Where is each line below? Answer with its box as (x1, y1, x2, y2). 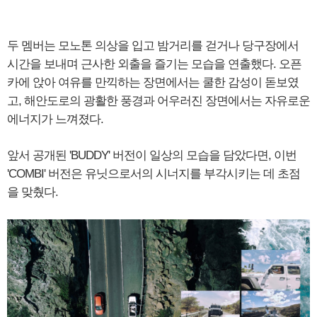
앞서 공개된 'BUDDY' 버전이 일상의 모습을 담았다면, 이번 (7, 149, 296, 163)
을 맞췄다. (7, 185, 58, 200)
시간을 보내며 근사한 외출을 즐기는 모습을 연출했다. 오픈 (7, 57, 301, 71)
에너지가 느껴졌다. (7, 113, 103, 127)
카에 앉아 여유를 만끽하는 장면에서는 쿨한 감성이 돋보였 (7, 76, 299, 90)
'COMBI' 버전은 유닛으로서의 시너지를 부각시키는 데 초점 (7, 167, 300, 181)
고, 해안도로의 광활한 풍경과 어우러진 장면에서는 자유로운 (7, 94, 310, 108)
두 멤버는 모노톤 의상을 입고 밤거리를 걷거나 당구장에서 (7, 39, 299, 53)
